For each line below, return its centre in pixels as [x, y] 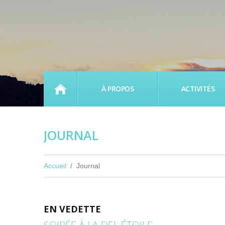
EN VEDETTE [72, 209]
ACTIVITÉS [198, 88]
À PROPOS [118, 88]
